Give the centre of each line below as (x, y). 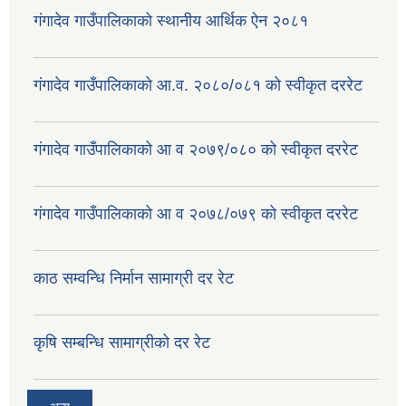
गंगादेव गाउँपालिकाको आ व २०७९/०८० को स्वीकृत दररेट (196, 150)
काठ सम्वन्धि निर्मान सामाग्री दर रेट (134, 279)
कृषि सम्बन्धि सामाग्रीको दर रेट (122, 343)
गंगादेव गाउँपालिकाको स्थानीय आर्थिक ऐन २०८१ (171, 21)
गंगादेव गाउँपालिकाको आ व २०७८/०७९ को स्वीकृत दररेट (196, 214)
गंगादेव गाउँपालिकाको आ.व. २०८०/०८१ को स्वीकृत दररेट (198, 86)
